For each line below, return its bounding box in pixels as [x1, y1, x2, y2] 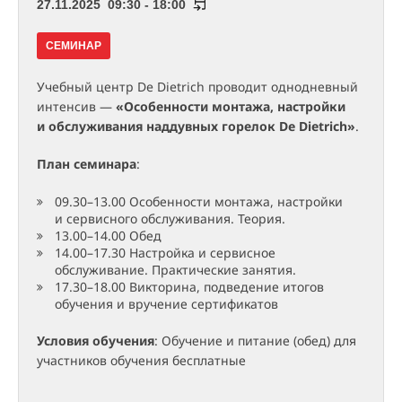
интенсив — [37, 98, 116, 116]
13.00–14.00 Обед [55, 227, 162, 245]
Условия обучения [37, 332, 154, 350]
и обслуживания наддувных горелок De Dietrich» [37, 118, 355, 135]
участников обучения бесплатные [37, 352, 246, 370]
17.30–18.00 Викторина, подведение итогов [55, 278, 324, 296]
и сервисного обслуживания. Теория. [55, 210, 285, 228]
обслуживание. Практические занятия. [55, 261, 296, 279]
